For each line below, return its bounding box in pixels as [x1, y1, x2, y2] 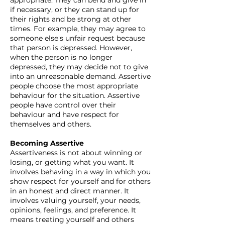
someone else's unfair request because [10, 34, 145, 43]
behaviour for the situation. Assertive [10, 91, 140, 100]
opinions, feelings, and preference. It [10, 205, 136, 214]
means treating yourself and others [10, 215, 134, 224]
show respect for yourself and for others [10, 177, 151, 186]
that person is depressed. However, [10, 43, 132, 52]
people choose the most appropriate [10, 81, 138, 90]
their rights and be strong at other [10, 15, 131, 24]
